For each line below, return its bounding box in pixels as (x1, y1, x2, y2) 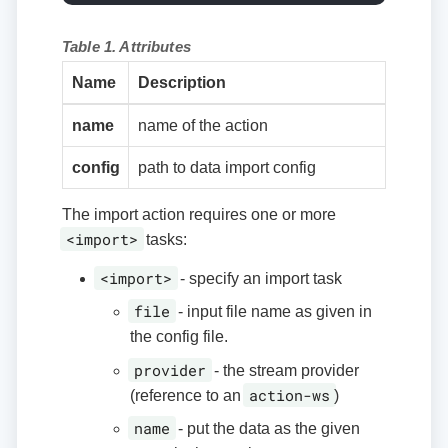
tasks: (141, 231, 187, 249)
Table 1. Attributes (62, 38, 191, 56)
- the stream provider (209, 361, 359, 379)
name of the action (137, 116, 268, 134)
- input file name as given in (173, 303, 372, 321)
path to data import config (137, 158, 316, 176)
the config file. (130, 328, 228, 346)
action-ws (248, 384, 330, 405)
